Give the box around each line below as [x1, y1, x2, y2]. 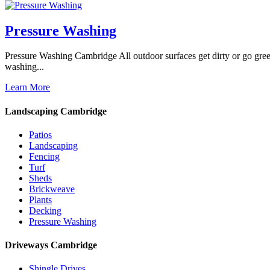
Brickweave [29, 183, 75, 194]
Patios [29, 129, 52, 140]
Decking [29, 205, 61, 216]
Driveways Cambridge [5, 240, 97, 251]
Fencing [29, 151, 60, 162]
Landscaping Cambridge [5, 105, 107, 116]
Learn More [5, 82, 50, 93]
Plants [29, 194, 52, 205]
